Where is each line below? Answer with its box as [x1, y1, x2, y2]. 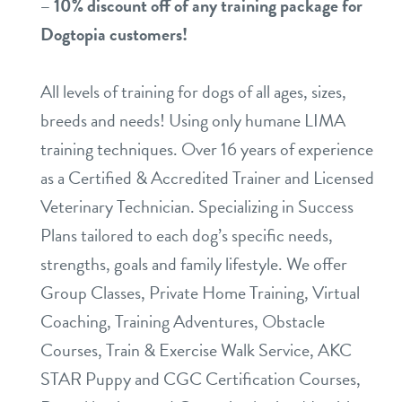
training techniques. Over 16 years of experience [40, 135, 373, 162]
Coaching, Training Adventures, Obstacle [40, 307, 325, 335]
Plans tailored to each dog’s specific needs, [40, 221, 333, 249]
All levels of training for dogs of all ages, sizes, [40, 77, 346, 105]
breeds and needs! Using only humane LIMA [40, 106, 345, 134]
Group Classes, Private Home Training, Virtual [40, 278, 360, 306]
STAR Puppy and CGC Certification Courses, [40, 364, 361, 392]
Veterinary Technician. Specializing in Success [40, 192, 354, 220]
